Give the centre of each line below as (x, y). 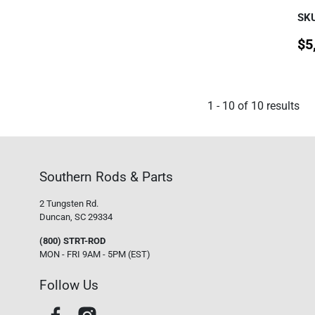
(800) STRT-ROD (73, 240)
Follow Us (69, 285)
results (282, 105)
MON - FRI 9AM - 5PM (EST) (95, 254)
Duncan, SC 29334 (76, 217)
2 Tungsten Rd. (69, 203)
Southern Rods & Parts (107, 177)
